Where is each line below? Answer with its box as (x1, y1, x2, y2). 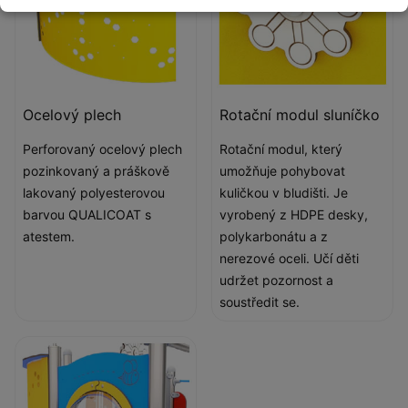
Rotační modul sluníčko (219, 106, 380, 124)
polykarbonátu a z (219, 229, 328, 244)
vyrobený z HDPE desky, (219, 207, 368, 222)
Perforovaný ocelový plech (23, 141, 182, 157)
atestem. (23, 229, 75, 244)
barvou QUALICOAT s (23, 207, 151, 222)
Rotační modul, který (219, 141, 342, 157)
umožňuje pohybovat (219, 163, 345, 178)
